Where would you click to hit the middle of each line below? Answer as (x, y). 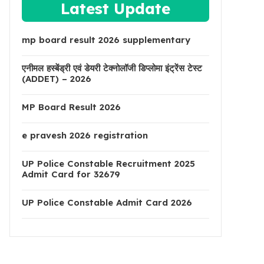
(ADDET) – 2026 (57, 79)
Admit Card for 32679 (71, 174)
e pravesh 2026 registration (85, 135)
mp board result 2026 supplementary (106, 40)
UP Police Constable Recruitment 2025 (108, 164)
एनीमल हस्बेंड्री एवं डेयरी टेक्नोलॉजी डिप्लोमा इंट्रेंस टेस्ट (112, 68)
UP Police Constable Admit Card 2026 (107, 202)
